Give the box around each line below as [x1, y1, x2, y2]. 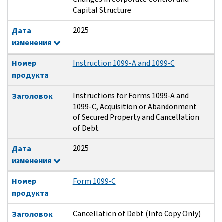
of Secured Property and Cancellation [72, 112, 199, 123]
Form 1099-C [72, 176, 116, 187]
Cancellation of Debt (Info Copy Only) [72, 208, 201, 219]
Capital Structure [72, 5, 131, 16]
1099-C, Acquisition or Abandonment [72, 101, 197, 112]
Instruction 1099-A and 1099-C [72, 58, 175, 69]
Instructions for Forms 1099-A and [72, 90, 189, 101]
